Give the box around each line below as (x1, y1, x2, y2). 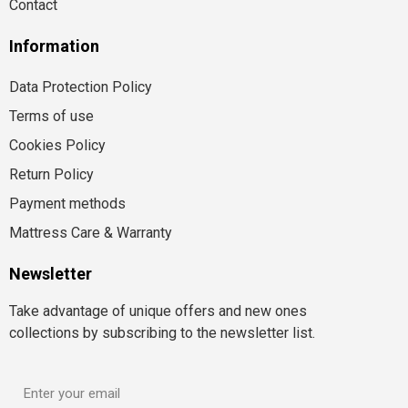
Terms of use (9, 107, 94, 126)
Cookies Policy (9, 137, 106, 155)
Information (9, 36, 99, 56)
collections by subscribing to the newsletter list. (9, 324, 315, 342)
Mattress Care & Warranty (9, 224, 172, 242)
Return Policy (9, 166, 94, 184)
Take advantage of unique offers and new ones (9, 302, 307, 321)
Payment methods (9, 195, 126, 213)
